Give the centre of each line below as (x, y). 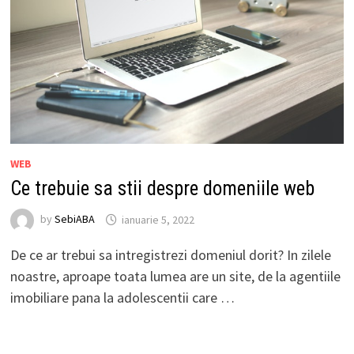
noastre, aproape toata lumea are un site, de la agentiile (175, 277)
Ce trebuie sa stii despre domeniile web (162, 189)
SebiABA (74, 219)
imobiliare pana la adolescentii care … (122, 298)
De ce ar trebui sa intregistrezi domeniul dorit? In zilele (170, 255)
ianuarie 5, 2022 (158, 219)
